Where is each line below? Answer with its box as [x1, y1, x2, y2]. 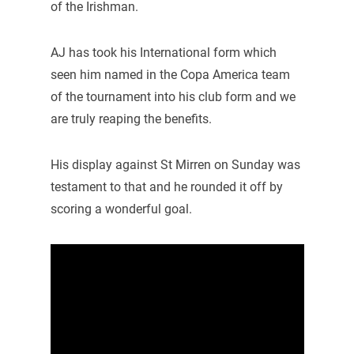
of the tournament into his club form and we [50, 89, 296, 105]
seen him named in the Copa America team [50, 67, 290, 83]
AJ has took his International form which [50, 45, 277, 61]
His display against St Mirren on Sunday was [50, 156, 300, 172]
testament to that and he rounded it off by [50, 179, 283, 194]
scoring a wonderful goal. [50, 201, 192, 217]
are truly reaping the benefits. [50, 111, 212, 127]
